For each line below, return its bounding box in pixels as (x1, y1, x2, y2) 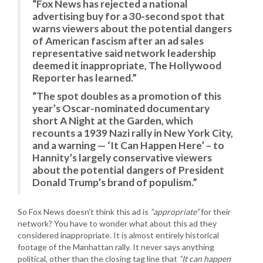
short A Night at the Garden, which (32, 114, 193, 127)
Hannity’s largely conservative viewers (32, 151, 212, 164)
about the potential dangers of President (32, 164, 224, 176)
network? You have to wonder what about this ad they (18, 218, 217, 228)
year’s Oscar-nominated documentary (32, 102, 210, 114)
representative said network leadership (32, 47, 216, 59)
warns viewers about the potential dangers (32, 22, 232, 35)
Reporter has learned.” (32, 72, 137, 84)
